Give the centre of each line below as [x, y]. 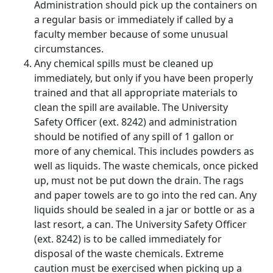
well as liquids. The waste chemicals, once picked [146, 166]
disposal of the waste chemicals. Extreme [129, 253]
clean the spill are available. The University [131, 107]
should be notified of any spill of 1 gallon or [134, 136]
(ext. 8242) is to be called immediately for [128, 239]
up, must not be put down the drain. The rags [139, 180]
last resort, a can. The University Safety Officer [140, 224]
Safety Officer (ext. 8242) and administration [136, 122]
